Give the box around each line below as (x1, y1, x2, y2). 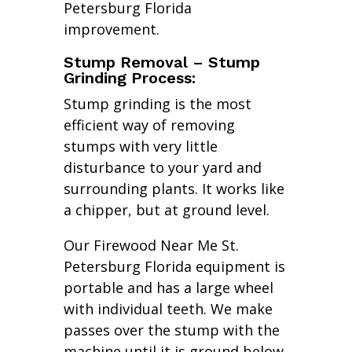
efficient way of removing (63, 115, 235, 135)
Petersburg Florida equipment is (63, 257, 285, 277)
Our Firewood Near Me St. (63, 236, 239, 255)
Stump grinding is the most (63, 94, 251, 114)
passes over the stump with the (63, 321, 280, 340)
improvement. (63, 20, 159, 39)
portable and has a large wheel (63, 278, 273, 298)
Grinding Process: (63, 68, 196, 88)
